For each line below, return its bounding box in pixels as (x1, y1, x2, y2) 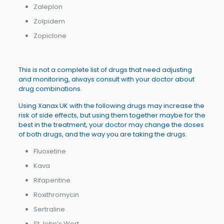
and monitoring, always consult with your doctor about (18, 74, 194, 84)
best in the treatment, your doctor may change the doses (18, 119, 204, 129)
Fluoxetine (33, 146, 66, 156)
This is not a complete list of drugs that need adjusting (18, 64, 192, 74)
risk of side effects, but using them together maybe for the (18, 110, 205, 120)
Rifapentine (33, 175, 70, 185)
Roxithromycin (33, 189, 79, 199)
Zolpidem (33, 16, 65, 26)
